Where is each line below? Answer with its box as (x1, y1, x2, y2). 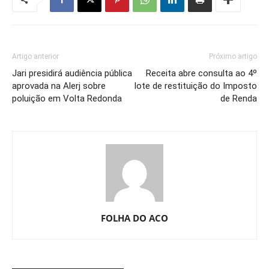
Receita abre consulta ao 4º (146, 67, 257, 79)
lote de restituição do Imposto (134, 80, 257, 91)
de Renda (220, 92, 257, 104)
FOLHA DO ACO (101, 211, 168, 224)
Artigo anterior (12, 52, 59, 61)
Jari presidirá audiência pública (12, 67, 132, 79)
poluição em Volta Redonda (12, 92, 122, 104)
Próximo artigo (209, 52, 257, 61)
